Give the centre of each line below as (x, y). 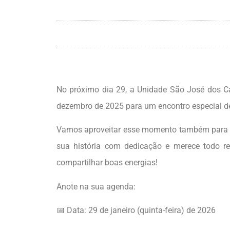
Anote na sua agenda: (96, 186)
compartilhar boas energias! (107, 163)
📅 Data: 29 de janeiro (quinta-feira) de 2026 (136, 210)
